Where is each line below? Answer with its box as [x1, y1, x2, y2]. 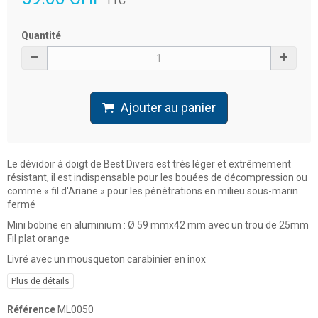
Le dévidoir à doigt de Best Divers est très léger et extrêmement [7, 158, 291, 170]
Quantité [21, 30, 61, 42]
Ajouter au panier [121, 100, 216, 116]
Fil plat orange [7, 233, 70, 245]
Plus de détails [11, 276, 70, 287]
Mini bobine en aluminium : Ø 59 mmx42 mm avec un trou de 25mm [7, 219, 309, 231]
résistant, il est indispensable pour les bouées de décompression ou [7, 172, 307, 184]
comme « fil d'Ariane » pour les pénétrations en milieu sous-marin [7, 185, 298, 197]
